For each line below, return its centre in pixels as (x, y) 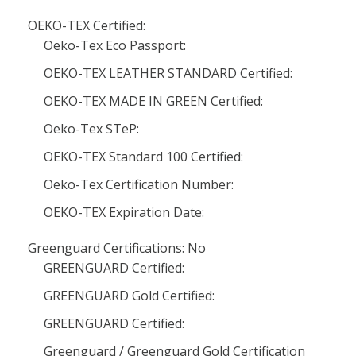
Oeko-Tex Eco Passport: (115, 45)
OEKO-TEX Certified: (87, 25)
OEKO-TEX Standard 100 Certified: (143, 157)
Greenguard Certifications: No (117, 248)
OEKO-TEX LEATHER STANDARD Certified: (168, 73)
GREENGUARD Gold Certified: (129, 296)
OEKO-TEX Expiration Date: (124, 212)
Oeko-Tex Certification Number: (139, 184)
